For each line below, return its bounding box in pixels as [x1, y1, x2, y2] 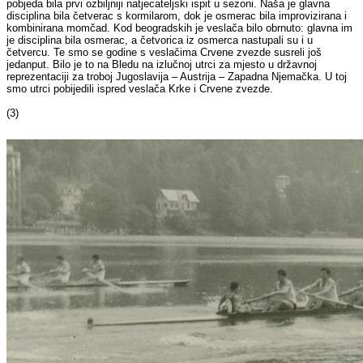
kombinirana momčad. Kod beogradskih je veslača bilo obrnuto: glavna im [6, 22, 353, 35]
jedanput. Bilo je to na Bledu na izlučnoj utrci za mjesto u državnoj [6, 58, 318, 71]
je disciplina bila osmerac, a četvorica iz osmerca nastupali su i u [6, 34, 314, 47]
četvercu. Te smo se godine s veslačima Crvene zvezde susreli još [6, 46, 322, 59]
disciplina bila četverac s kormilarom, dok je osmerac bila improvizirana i [6, 10, 348, 23]
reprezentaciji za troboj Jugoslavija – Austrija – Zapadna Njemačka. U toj [6, 70, 348, 83]
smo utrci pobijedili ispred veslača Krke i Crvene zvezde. [6, 83, 274, 96]
